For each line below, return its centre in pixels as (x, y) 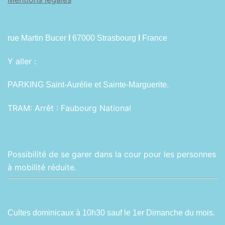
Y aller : (22, 61)
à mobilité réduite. (42, 167)
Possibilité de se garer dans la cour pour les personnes (112, 154)
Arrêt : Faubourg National (83, 108)
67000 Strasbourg (104, 38)
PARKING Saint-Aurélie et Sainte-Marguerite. (88, 85)
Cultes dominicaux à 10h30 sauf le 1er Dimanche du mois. (111, 213)
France (156, 38)
